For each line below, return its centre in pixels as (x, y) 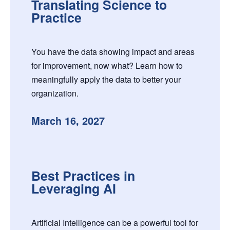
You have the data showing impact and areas (113, 52)
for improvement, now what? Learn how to (107, 66)
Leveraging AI (73, 189)
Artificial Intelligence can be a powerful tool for (114, 223)
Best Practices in (83, 176)
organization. (55, 93)
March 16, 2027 (68, 121)
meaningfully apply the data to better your (106, 80)
